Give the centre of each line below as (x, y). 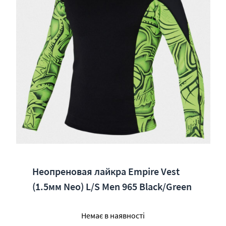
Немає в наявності (113, 215)
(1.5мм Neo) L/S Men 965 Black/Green (112, 186)
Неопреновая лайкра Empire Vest (106, 171)
